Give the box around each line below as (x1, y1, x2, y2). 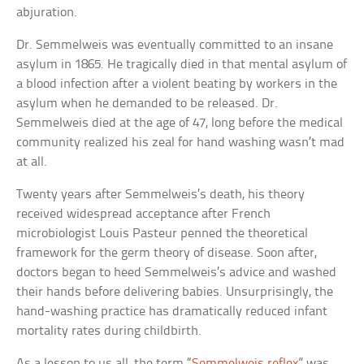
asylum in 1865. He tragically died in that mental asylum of (16, 57, 348, 71)
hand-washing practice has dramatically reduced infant (16, 304, 328, 318)
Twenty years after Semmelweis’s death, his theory (16, 187, 305, 201)
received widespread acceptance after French (16, 206, 271, 221)
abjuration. (16, 5, 78, 19)
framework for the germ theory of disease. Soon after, (16, 245, 318, 260)
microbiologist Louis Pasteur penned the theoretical (16, 226, 309, 240)
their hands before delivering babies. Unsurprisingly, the (16, 284, 334, 299)
